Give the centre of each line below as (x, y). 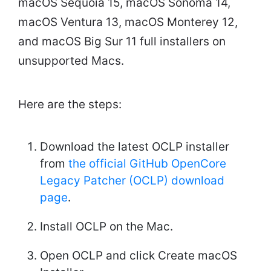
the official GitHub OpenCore (147, 164)
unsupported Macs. (71, 61)
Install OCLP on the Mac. (106, 227)
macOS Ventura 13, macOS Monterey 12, (128, 22)
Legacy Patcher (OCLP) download (132, 181)
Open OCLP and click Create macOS (139, 256)
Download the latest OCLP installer (135, 147)
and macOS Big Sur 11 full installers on (122, 42)
